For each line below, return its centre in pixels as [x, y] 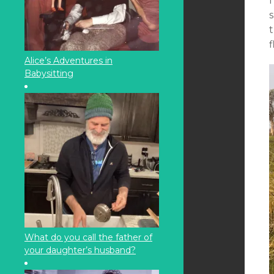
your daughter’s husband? [80, 250]
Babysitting [49, 73]
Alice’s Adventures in [68, 61]
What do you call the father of [88, 237]
